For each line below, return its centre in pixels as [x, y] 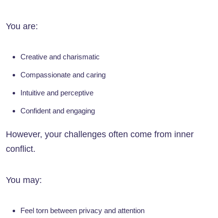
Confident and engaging [58, 111]
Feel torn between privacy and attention [82, 211]
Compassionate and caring [63, 75]
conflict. [21, 149]
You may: [24, 180]
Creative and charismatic [60, 57]
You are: [22, 27]
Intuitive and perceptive [57, 93]
